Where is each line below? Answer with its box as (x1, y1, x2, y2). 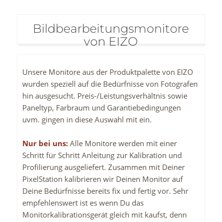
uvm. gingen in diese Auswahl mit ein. (22, 114, 152, 125)
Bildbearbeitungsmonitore (33, 21, 189, 36)
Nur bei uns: (22, 138, 68, 149)
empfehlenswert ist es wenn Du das (22, 198, 144, 208)
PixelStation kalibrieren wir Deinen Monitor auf (22, 174, 183, 184)
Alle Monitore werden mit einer (67, 138, 177, 149)
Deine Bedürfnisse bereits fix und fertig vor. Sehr (22, 186, 188, 196)
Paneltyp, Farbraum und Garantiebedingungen (22, 103, 181, 113)
